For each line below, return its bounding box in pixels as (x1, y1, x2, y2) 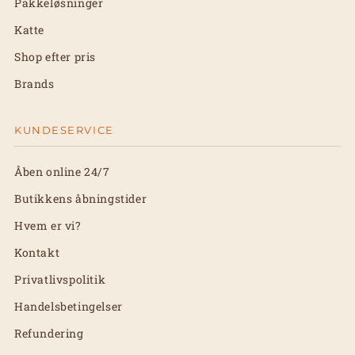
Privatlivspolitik (14, 272, 106, 287)
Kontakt (14, 245, 60, 260)
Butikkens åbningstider (14, 191, 147, 206)
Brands (14, 76, 55, 91)
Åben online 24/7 (14, 164, 110, 179)
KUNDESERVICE (14, 124, 114, 136)
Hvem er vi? (14, 218, 82, 233)
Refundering (14, 326, 84, 341)
